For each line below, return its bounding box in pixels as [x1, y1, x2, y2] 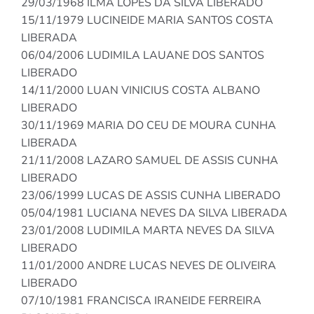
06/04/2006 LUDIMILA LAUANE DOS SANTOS [21, 48, 264, 64]
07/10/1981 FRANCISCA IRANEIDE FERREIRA [21, 293, 261, 309]
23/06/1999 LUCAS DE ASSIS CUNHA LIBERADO [21, 188, 280, 204]
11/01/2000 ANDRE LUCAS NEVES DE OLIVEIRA [21, 258, 276, 274]
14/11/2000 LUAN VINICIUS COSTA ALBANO [21, 83, 260, 99]
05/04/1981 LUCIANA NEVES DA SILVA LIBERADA [21, 205, 287, 221]
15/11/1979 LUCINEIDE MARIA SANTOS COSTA [21, 13, 273, 29]
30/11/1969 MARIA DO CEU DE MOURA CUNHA [21, 118, 276, 134]
